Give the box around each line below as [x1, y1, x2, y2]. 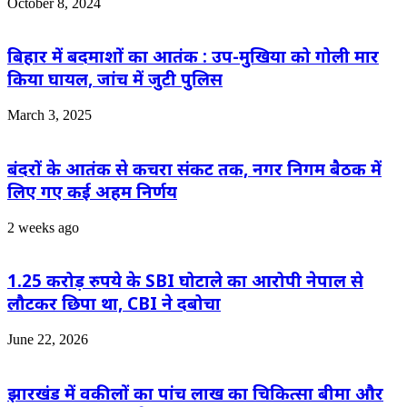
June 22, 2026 [7, 332, 88, 348]
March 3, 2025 [7, 107, 92, 124]
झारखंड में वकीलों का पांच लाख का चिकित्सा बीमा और [7, 381, 383, 404]
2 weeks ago [7, 219, 79, 235]
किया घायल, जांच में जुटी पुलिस [7, 67, 223, 91]
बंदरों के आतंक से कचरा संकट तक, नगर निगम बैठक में [7, 156, 382, 180]
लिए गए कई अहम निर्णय [7, 179, 177, 203]
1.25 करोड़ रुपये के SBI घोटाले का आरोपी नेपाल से [7, 269, 363, 293]
